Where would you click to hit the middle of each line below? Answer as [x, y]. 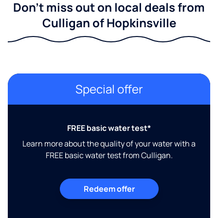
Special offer [109, 89]
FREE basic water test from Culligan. [109, 155]
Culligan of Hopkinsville [109, 23]
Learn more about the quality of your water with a [109, 144]
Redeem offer [109, 189]
